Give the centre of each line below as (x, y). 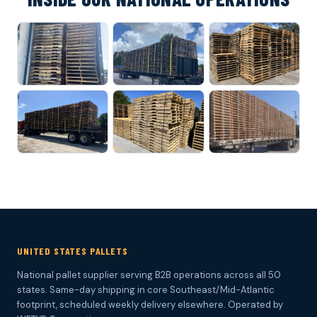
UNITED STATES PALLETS (73, 251)
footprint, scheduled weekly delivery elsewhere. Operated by (150, 305)
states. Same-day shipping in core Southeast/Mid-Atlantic (146, 290)
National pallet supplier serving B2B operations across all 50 (149, 275)
